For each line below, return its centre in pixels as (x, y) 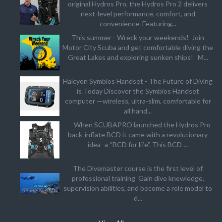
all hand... (138, 111)
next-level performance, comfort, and (138, 14)
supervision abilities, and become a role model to (138, 188)
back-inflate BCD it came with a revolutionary (138, 135)
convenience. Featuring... (138, 24)
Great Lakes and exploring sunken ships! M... (138, 57)
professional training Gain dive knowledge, (138, 178)
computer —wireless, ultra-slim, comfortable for (138, 101)
